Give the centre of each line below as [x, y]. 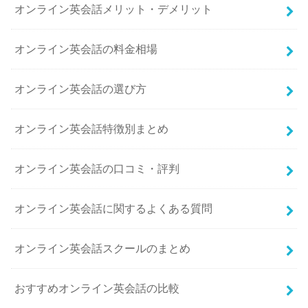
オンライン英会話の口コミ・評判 [97, 169]
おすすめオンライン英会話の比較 [97, 288]
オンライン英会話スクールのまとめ [103, 249]
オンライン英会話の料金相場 [86, 49]
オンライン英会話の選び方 [81, 89]
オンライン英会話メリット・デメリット [114, 9]
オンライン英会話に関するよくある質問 [114, 209]
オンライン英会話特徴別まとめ [92, 129]
